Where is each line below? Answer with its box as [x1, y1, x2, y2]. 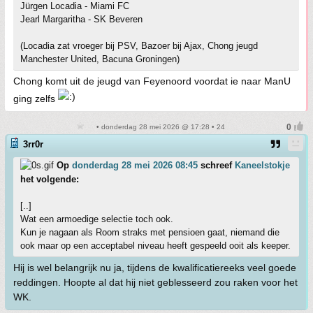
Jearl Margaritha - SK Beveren [20, 14, 143, 25]
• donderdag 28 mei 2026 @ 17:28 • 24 [94, 123, 225, 131]
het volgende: [20, 174, 79, 185]
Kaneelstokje [235, 160, 290, 171]
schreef [198, 160, 235, 171]
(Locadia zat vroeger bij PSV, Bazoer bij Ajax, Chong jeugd [20, 41, 258, 52]
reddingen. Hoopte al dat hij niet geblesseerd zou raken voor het [13, 277, 298, 289]
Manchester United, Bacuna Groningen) [20, 54, 180, 65]
